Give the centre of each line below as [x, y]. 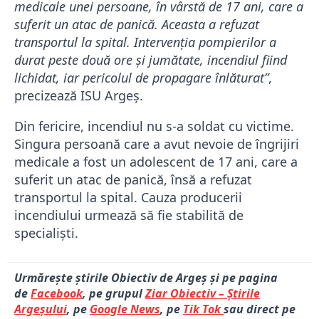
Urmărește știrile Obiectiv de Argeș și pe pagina [146, 278]
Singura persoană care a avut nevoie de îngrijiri [157, 144]
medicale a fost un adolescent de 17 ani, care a [156, 162]
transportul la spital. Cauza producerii [128, 198]
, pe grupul [114, 294]
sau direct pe [260, 309]
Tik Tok [203, 309]
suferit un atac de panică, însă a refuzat [133, 180]
